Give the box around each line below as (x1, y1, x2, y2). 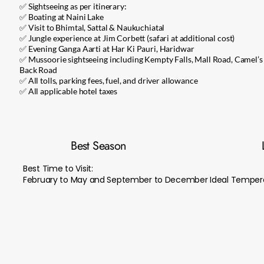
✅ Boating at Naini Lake (19, 12, 104, 22)
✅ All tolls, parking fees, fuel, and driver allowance (19, 75, 198, 85)
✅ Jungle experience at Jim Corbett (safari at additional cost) (19, 33, 235, 43)
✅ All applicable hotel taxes (19, 86, 118, 96)
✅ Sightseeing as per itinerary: (19, 1, 127, 11)
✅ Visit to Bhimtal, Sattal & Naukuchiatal (19, 22, 165, 32)
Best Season (71, 137, 127, 154)
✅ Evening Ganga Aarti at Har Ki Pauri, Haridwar (19, 44, 194, 54)
